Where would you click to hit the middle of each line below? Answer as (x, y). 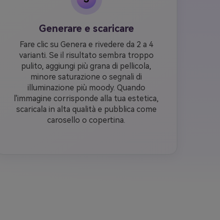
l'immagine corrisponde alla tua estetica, (86, 98)
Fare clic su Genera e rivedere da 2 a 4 (86, 44)
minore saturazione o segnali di (86, 77)
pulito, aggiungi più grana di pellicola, (86, 66)
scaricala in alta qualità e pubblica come (86, 109)
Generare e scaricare (86, 28)
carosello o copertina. (86, 120)
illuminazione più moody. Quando (86, 88)
